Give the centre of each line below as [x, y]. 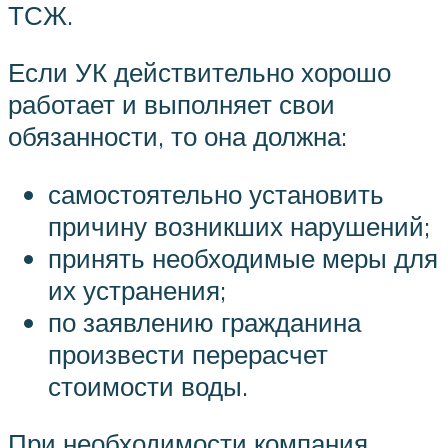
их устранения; [137, 289]
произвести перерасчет [188, 353]
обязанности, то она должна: [177, 136]
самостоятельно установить [216, 193]
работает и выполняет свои [171, 104]
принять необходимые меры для [243, 257]
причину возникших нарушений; [239, 225]
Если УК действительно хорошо [199, 72]
